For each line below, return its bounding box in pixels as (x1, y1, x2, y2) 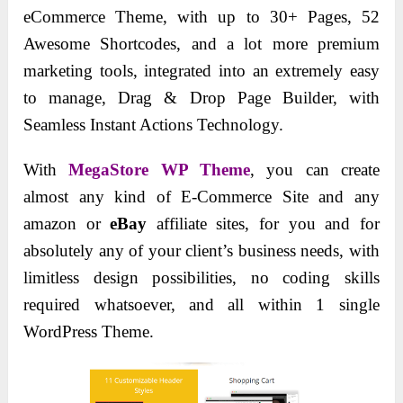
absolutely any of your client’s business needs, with (23, 241, 380, 261)
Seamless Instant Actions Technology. (23, 115, 284, 135)
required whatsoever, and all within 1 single (23, 295, 380, 315)
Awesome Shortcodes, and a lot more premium (23, 34, 380, 54)
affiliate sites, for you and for (147, 214, 380, 234)
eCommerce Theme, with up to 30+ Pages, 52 (23, 7, 380, 27)
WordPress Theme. (23, 322, 155, 342)
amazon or (23, 214, 111, 234)
